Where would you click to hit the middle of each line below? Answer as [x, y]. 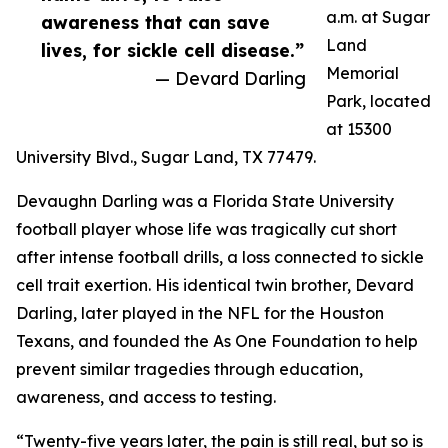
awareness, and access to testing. [146, 397]
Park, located [378, 101]
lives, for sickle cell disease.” [172, 50]
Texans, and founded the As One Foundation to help [217, 341]
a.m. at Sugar [378, 17]
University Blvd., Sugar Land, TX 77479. [166, 157]
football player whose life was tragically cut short [206, 229]
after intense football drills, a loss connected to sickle [220, 257]
